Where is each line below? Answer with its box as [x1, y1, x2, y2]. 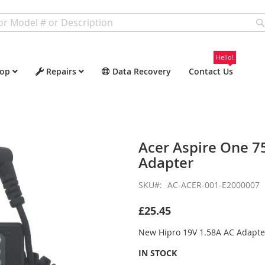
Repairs [46, 66, 76, 77]
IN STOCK [138, 247, 177, 258]
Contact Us [189, 66, 233, 77]
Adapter [138, 153, 193, 172]
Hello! [216, 53, 234, 62]
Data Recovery [112, 66, 171, 77]
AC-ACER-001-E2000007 [167, 179, 260, 190]
